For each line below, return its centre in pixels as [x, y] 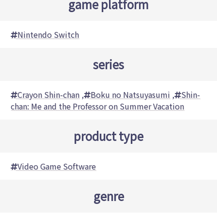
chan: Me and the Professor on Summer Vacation [98, 106]
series [108, 64]
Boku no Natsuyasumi [131, 95]
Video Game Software [57, 166]
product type [108, 136]
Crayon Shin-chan [49, 95]
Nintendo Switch [48, 35]
